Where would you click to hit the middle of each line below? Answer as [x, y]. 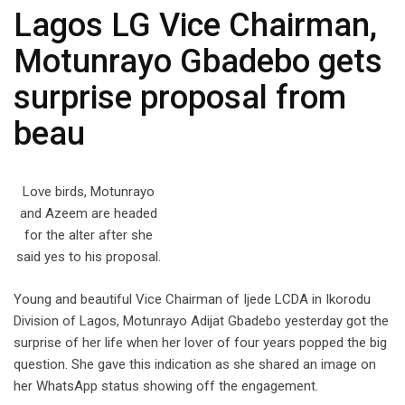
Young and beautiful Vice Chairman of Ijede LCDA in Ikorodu [192, 299]
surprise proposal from [180, 98]
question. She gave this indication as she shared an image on [195, 364]
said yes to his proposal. [88, 257]
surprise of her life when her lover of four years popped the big [200, 342]
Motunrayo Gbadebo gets [198, 62]
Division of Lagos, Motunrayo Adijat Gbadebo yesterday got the [201, 320]
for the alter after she [88, 235]
